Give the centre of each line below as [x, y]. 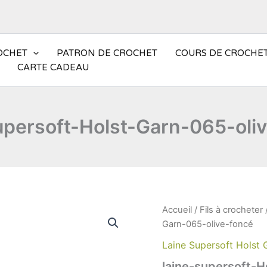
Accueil [177, 209]
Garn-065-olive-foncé [208, 224]
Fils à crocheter [231, 209]
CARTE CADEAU [53, 68]
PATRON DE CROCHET [107, 53]
